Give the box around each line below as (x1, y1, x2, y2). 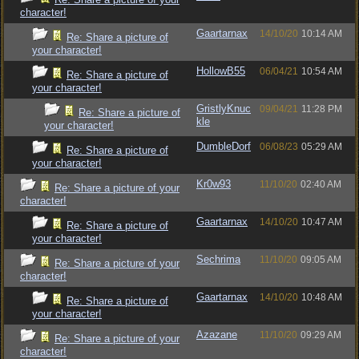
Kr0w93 (196, 178, 231, 190)
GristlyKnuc (196, 103, 251, 115)
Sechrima (196, 253, 240, 265)
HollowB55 (196, 65, 245, 77)
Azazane (196, 329, 237, 341)
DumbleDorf (196, 140, 251, 152)
